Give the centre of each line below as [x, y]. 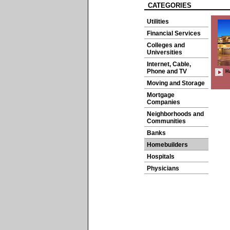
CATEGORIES [170, 5]
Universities [165, 52]
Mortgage [161, 95]
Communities [166, 121]
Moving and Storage [176, 83]
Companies [164, 102]
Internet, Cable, [169, 64]
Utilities [158, 22]
